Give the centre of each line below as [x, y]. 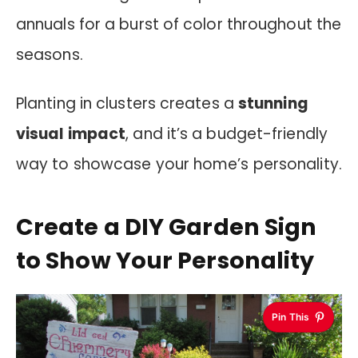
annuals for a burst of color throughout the [179, 24]
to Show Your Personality [165, 261]
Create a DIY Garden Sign [167, 227]
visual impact [71, 133]
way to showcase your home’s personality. [179, 164]
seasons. [50, 54]
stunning [273, 103]
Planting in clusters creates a [127, 103]
